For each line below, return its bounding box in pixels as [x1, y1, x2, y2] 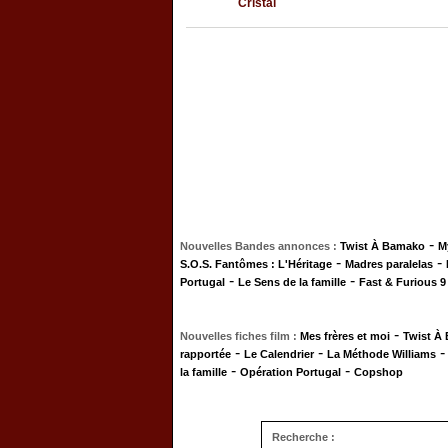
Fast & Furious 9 [359, 276, 446, 288]
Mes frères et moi [300, 330, 390, 342]
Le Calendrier [244, 348, 314, 360]
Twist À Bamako [340, 240, 425, 252]
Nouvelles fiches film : [180, 330, 300, 342]
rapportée [180, 348, 231, 360]
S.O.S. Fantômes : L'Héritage [180, 258, 332, 270]
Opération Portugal [240, 366, 341, 378]
